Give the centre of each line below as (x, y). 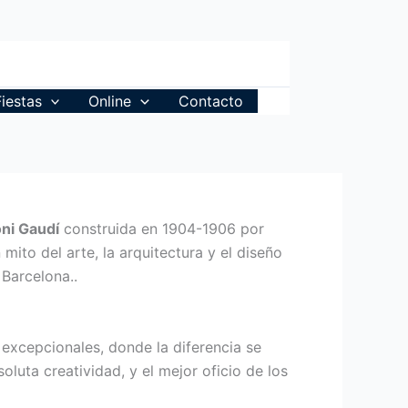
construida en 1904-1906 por (162, 229)
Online (110, 101)
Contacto (211, 101)
